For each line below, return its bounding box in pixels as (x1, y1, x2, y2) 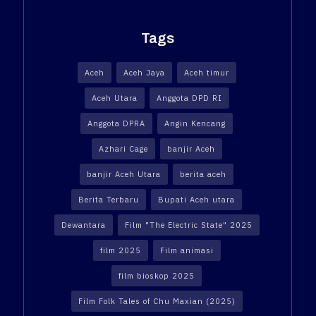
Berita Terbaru (78, 195, 139, 205)
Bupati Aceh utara (158, 195, 235, 205)
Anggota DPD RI (156, 93, 222, 104)
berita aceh (180, 169, 226, 180)
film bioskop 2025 (119, 271, 195, 281)
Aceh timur (183, 68, 229, 78)
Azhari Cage (98, 144, 148, 154)
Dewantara (61, 220, 106, 231)
